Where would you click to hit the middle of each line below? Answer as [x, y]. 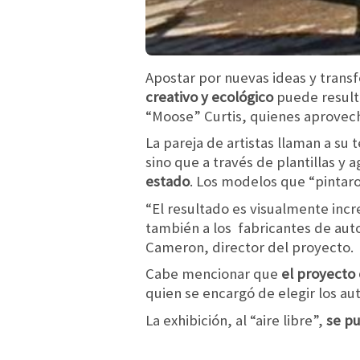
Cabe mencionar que [213, 274]
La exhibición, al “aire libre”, [236, 321]
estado [168, 182]
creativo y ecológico [209, 96]
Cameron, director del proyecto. [250, 247]
